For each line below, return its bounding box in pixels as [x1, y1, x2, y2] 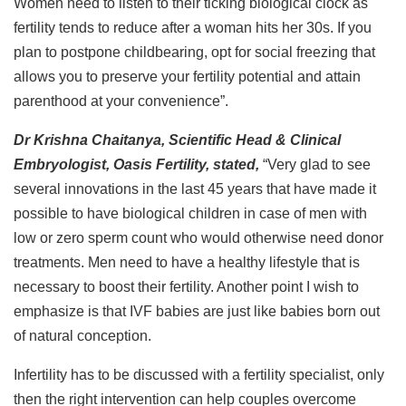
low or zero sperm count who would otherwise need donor [14, 229, 383, 246]
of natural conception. [14, 327, 151, 343]
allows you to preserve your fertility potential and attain [14, 68, 361, 84]
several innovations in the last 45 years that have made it [14, 180, 376, 197]
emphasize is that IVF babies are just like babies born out [14, 303, 380, 319]
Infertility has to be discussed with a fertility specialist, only [14, 366, 384, 382]
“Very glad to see [263, 156, 371, 172]
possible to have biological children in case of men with [14, 205, 367, 221]
